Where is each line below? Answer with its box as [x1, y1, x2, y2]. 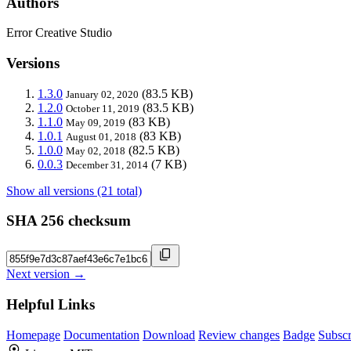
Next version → [6, 267, 85, 281]
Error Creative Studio [6, 26, 112, 40]
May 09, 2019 [66, 116, 125, 128]
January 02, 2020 [66, 88, 139, 100]
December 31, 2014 [66, 158, 148, 171]
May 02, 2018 [66, 144, 125, 157]
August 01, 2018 [66, 130, 136, 143]
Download [143, 327, 195, 342]
